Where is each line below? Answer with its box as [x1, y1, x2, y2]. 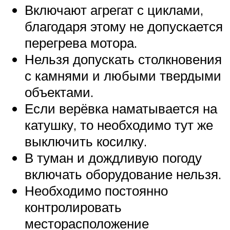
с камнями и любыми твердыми [25, 67, 221, 84]
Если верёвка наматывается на [25, 100, 217, 117]
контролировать [25, 199, 122, 216]
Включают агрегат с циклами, [25, 2, 203, 18]
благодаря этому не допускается [25, 18, 223, 35]
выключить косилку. [25, 133, 147, 150]
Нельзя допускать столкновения [25, 51, 222, 68]
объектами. [25, 84, 93, 101]
